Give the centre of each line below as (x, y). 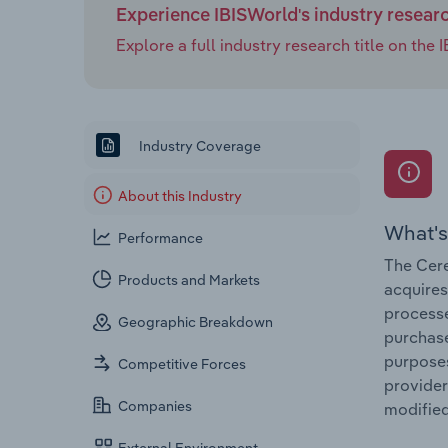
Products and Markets (189, 280)
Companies (155, 406)
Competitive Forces (182, 364)
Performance (161, 238)
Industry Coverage (198, 145)
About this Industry (180, 196)
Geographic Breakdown (196, 322)
